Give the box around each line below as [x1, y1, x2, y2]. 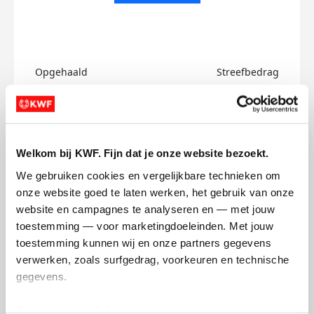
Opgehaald [35, 65, 88, 78]
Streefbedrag [217, 65, 279, 78]
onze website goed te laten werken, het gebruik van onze [16, 186, 294, 198]
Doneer [44, 122, 84, 137]
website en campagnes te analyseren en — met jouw [16, 203, 275, 215]
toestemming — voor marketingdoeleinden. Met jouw [16, 219, 273, 232]
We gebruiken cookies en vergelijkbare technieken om [16, 169, 281, 182]
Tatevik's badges [95, 163, 219, 185]
